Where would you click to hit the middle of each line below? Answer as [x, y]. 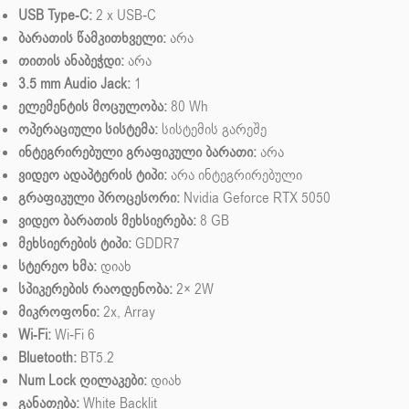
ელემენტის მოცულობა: [93, 107]
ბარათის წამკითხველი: [92, 39]
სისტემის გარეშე [212, 130]
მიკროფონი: [59, 313]
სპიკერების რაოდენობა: [95, 290]
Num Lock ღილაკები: [83, 381]
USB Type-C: [55, 16]
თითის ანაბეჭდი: [71, 62]
